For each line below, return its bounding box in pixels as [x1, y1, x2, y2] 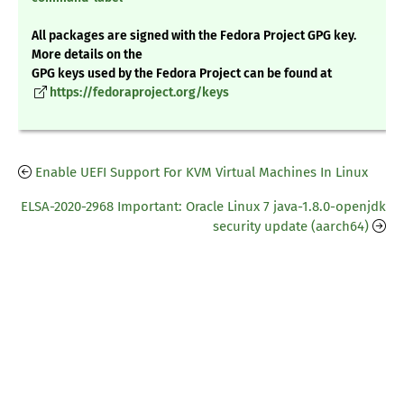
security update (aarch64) [213, 218, 369, 235]
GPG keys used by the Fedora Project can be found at [32, 66, 332, 82]
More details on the [32, 47, 142, 63]
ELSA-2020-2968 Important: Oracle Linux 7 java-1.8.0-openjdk [21, 198, 386, 216]
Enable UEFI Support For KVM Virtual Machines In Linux [35, 164, 368, 181]
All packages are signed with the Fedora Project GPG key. [32, 28, 356, 44]
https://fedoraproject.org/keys [50, 85, 229, 101]
